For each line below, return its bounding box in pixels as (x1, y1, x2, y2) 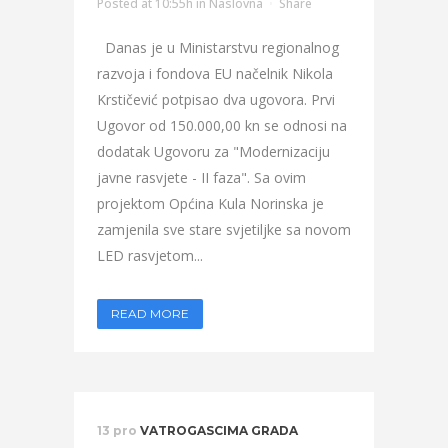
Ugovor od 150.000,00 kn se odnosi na (97, 116, 347, 135)
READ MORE (111, 306, 189, 321)
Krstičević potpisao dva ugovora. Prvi (97, 90, 335, 109)
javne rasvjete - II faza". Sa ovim (97, 168, 306, 187)
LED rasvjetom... (97, 246, 203, 265)
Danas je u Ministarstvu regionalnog (97, 38, 339, 57)
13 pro (97, 423, 137, 438)
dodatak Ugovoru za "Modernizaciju (97, 142, 330, 161)
